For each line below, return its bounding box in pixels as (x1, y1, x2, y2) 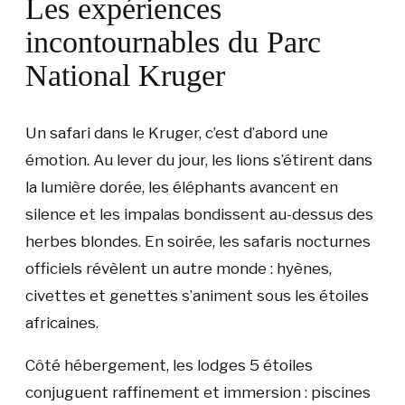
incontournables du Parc (25, 24, 321, 59)
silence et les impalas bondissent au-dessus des (25, 204, 373, 223)
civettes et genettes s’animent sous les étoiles (25, 286, 369, 305)
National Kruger (25, 58, 225, 92)
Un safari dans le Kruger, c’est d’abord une (25, 123, 328, 142)
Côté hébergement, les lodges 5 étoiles (25, 355, 313, 374)
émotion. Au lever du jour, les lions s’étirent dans (25, 150, 372, 169)
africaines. (25, 313, 99, 332)
